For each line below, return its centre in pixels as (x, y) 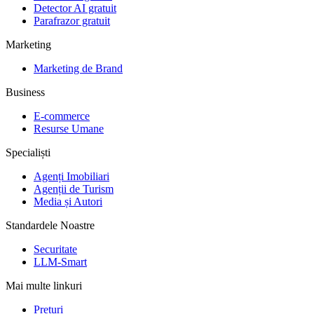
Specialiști (28, 152)
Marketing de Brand (78, 68)
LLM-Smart (60, 261)
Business (25, 92)
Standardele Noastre (50, 225)
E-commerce (62, 116)
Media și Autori (68, 201)
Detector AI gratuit (75, 8)
